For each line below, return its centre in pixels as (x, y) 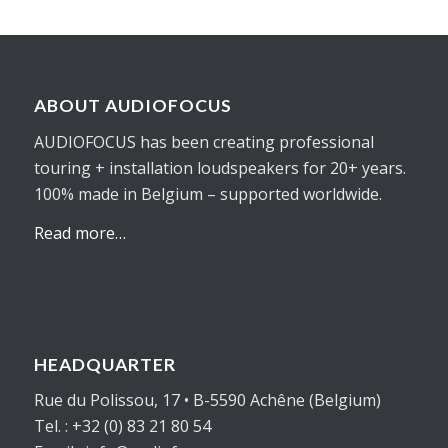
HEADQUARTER (104, 364)
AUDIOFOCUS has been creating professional (203, 141)
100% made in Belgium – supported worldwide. (207, 193)
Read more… (79, 233)
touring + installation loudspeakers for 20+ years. (219, 167)
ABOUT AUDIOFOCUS (132, 105)
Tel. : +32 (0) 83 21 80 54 (122, 426)
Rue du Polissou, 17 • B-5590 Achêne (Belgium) (207, 400)
